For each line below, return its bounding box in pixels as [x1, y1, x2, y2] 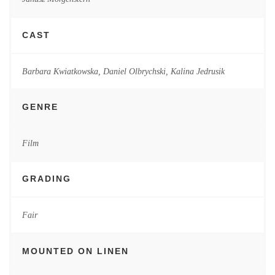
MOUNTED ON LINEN [21, 246, 129, 256]
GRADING [21, 174, 71, 184]
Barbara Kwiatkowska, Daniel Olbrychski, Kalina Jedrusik [21, 66, 225, 76]
